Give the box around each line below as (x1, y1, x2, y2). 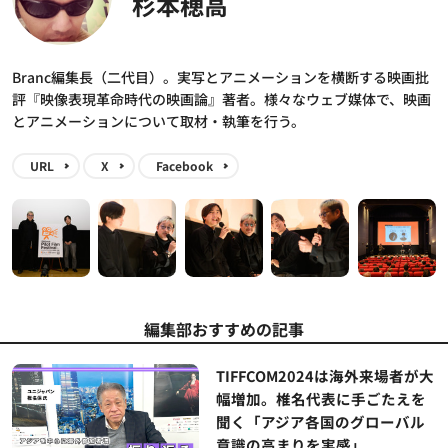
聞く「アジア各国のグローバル (215, 410, 425, 432)
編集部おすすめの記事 (144, 316, 304, 341)
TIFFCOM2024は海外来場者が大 (215, 364, 434, 386)
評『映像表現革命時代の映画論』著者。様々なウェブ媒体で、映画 (12, 89, 431, 110)
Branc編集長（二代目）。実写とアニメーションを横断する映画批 (12, 67, 429, 88)
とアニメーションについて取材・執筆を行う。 (12, 111, 305, 132)
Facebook (156, 157, 213, 175)
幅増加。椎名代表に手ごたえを (215, 387, 426, 409)
